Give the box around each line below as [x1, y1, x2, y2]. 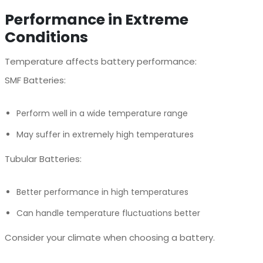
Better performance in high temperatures [16, 186, 188, 198]
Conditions [4, 26, 88, 48]
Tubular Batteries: [4, 152, 82, 165]
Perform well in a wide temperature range [16, 107, 188, 119]
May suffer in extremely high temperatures [16, 128, 194, 140]
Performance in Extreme [4, 9, 188, 30]
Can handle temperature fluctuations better [16, 207, 200, 219]
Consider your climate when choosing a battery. [4, 231, 215, 244]
